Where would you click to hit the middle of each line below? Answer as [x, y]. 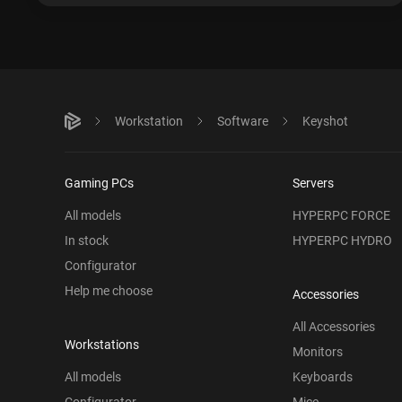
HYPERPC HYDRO [342, 240]
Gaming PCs [99, 183]
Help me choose [109, 290]
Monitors [318, 351]
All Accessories [334, 326]
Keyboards [323, 376]
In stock [87, 240]
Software [243, 121]
